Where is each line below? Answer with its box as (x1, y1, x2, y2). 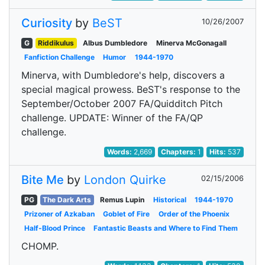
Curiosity (21, 16, 72, 30)
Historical (153, 195, 186, 204)
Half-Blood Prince (24, 224, 85, 232)
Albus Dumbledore (82, 38, 147, 47)
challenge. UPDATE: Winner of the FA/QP (21, 112, 203, 124)
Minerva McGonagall (156, 38, 227, 47)
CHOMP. (21, 240, 59, 252)
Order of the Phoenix (158, 209, 230, 218)
